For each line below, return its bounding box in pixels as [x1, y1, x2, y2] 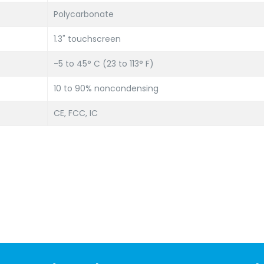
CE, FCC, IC [54, 107, 98, 119]
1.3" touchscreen [54, 33, 121, 45]
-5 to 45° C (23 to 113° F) [54, 58, 154, 70]
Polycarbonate [54, 8, 114, 20]
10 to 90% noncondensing [54, 82, 159, 94]
